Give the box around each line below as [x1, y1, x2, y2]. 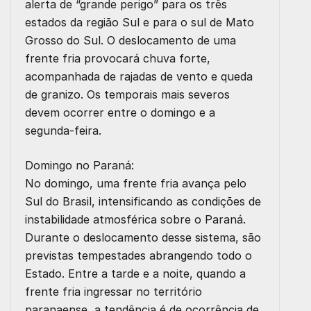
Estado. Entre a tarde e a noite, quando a [25, 267, 246, 281]
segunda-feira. [25, 124, 101, 138]
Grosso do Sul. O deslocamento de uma [25, 33, 236, 48]
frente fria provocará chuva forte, [25, 51, 210, 66]
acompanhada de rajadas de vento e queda [25, 69, 253, 84]
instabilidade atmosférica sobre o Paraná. [25, 212, 246, 227]
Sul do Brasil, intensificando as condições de [25, 194, 261, 209]
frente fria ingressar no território [25, 285, 202, 299]
